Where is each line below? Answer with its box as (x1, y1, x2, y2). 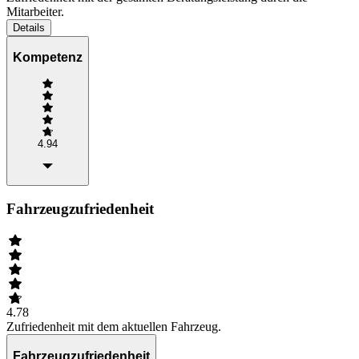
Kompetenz (13, 50, 83, 65)
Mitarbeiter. (6, 4, 64, 18)
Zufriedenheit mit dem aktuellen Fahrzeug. (6, 320, 221, 334)
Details (13, 21, 45, 34)
